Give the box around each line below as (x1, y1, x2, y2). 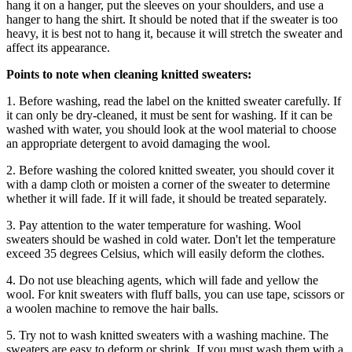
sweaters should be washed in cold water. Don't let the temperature (6, 232, 335, 246)
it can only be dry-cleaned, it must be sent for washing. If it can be (6, 108, 332, 122)
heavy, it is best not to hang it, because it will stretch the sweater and (6, 26, 343, 40)
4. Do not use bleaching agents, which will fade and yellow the (6, 273, 318, 287)
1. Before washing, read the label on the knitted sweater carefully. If (6, 93, 341, 108)
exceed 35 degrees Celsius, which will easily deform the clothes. (6, 246, 324, 260)
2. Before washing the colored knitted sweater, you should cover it (6, 163, 334, 177)
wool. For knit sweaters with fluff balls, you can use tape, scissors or (6, 287, 344, 301)
